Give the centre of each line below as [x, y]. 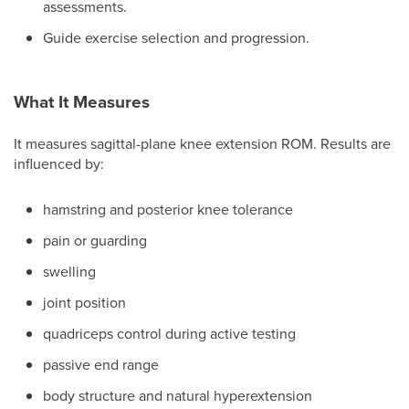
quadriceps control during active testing [169, 333]
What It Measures [82, 101]
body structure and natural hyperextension [178, 395]
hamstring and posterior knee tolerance [168, 209]
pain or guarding [95, 240]
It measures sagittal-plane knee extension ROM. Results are [202, 143]
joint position [84, 302]
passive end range [101, 364]
